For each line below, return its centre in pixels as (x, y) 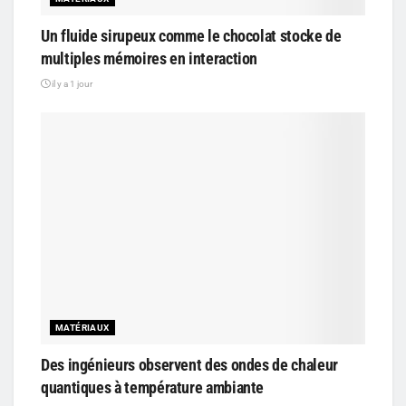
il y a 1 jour (71, 83)
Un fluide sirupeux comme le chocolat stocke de (191, 35)
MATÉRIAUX (82, 327)
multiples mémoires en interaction (150, 58)
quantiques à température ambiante (153, 387)
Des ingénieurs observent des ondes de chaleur (189, 364)
